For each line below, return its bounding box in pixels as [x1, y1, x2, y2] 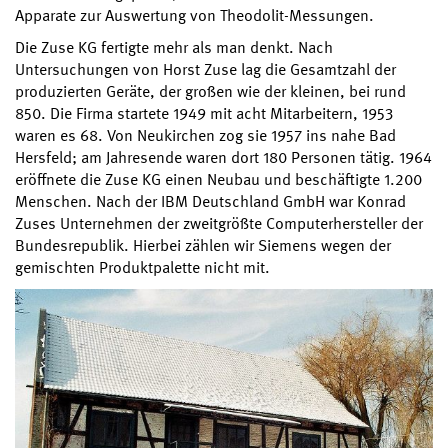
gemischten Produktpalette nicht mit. [15, 257, 270, 279]
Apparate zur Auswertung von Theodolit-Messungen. [15, 5, 374, 27]
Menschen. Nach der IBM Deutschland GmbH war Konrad [15, 191, 406, 213]
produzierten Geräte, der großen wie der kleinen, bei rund [15, 81, 406, 103]
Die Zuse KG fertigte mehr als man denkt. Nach [15, 37, 333, 59]
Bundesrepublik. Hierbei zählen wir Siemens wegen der [15, 235, 391, 257]
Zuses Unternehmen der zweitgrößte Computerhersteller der [15, 213, 423, 235]
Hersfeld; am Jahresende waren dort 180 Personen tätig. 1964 [15, 147, 432, 169]
